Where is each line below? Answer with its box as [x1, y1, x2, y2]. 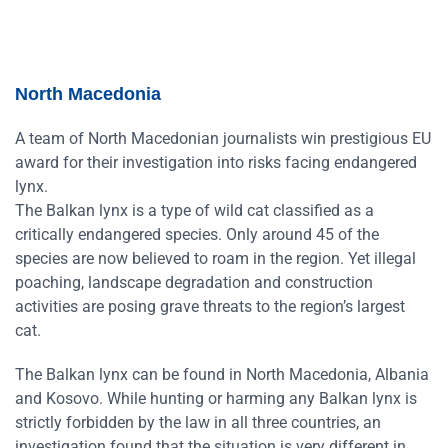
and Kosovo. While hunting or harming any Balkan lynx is [15, 389, 417, 409]
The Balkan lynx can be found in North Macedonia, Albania [15, 365, 429, 385]
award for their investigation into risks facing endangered [15, 153, 417, 173]
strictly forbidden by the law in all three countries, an [15, 413, 381, 433]
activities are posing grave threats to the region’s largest [15, 297, 405, 317]
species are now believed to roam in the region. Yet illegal [15, 249, 416, 269]
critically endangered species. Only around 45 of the [15, 225, 379, 245]
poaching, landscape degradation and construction [15, 273, 373, 293]
